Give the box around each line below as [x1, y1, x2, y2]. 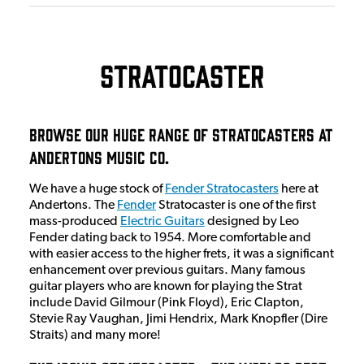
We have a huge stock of [29, 182, 165, 196]
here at [279, 182, 318, 196]
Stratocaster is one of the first [156, 198, 316, 212]
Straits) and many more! [29, 328, 161, 342]
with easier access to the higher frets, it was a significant [29, 247, 334, 261]
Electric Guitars [120, 214, 205, 228]
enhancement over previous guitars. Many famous [29, 263, 305, 277]
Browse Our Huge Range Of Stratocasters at [29, 123, 333, 144]
